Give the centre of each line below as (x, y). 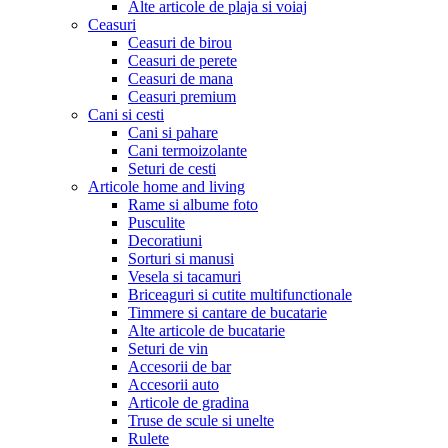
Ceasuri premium (182, 96)
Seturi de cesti (172, 168)
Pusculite (156, 222)
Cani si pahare (173, 132)
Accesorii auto (173, 384)
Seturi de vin (168, 348)
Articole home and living (166, 186)
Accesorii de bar (179, 366)
